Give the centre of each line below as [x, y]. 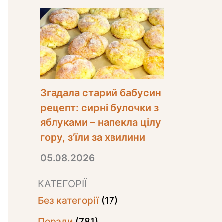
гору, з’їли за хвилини [93, 137]
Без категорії [68, 200]
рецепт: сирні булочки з [99, 107]
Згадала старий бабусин [101, 92]
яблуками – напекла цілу [101, 122]
